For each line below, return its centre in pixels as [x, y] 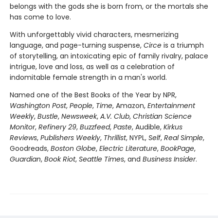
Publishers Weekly [70, 138]
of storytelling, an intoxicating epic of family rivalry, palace [109, 56]
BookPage [177, 149]
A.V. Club [115, 117]
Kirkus [173, 127]
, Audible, [148, 127]
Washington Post [38, 106]
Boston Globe [72, 149]
